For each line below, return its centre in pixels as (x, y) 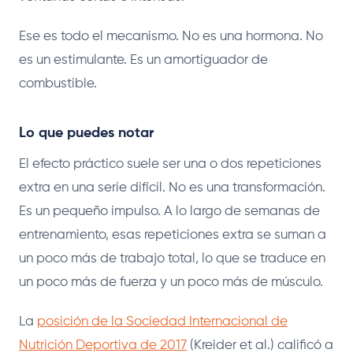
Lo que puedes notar (86, 133)
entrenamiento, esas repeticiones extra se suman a (173, 235)
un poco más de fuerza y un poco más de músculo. (171, 282)
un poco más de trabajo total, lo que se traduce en (172, 258)
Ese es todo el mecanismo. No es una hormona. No (171, 36)
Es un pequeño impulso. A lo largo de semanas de (169, 211)
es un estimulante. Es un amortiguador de (143, 60)
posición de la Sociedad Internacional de (162, 321)
